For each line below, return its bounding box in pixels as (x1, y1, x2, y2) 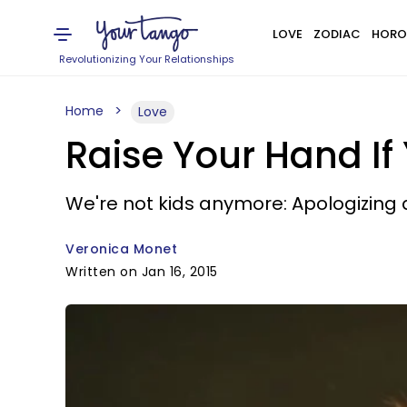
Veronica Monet (65, 240, 177, 258)
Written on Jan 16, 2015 (65, 263, 218, 281)
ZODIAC (313, 25, 361, 43)
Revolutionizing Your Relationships (59, 52, 235, 66)
